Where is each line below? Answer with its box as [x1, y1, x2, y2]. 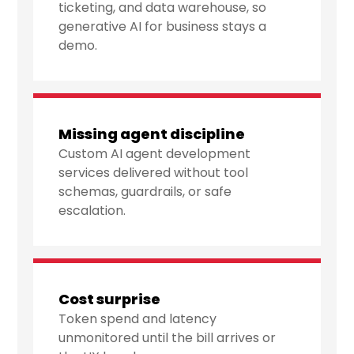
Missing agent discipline [58, 124, 246, 145]
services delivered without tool [58, 164, 249, 183]
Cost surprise [58, 289, 161, 310]
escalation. [58, 201, 126, 220]
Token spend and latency [58, 310, 217, 329]
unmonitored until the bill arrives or [58, 329, 277, 348]
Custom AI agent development [58, 145, 251, 164]
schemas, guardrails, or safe [58, 183, 232, 201]
